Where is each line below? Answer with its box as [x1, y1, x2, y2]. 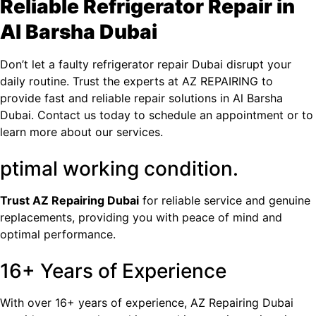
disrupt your [223, 57, 291, 71]
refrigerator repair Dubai [92, 57, 223, 71]
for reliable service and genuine [139, 193, 310, 207]
